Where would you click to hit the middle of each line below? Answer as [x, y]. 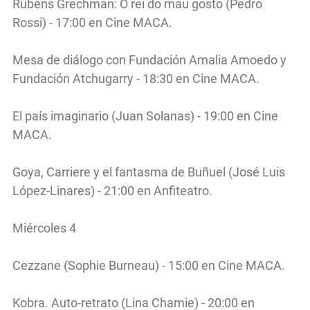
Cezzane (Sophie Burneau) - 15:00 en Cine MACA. [149, 265]
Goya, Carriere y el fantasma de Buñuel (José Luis [149, 172]
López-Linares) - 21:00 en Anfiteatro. [112, 190]
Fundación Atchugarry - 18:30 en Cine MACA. [136, 78]
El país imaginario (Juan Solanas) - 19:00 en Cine [145, 116]
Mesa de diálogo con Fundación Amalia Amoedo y [149, 60]
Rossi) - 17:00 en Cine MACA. [92, 22]
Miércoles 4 [44, 228]
